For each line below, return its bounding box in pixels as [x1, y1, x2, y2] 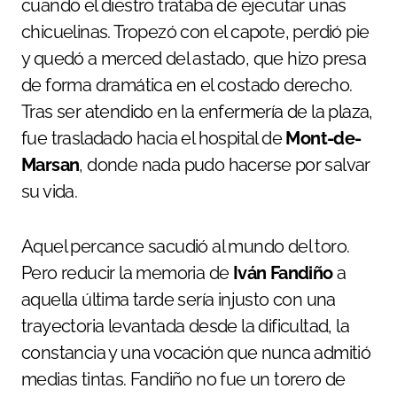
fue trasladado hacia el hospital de [21, 128, 286, 150]
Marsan [21, 154, 80, 176]
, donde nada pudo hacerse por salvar [79, 154, 370, 176]
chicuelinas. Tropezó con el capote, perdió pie [21, 21, 370, 43]
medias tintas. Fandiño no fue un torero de [21, 369, 346, 391]
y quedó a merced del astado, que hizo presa [21, 48, 367, 70]
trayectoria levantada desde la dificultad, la [21, 315, 349, 338]
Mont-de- [285, 128, 362, 150]
